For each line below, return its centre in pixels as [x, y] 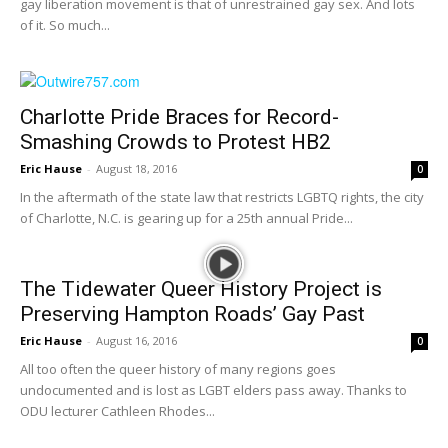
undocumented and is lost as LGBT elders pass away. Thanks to [213, 390]
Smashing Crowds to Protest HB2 [175, 142]
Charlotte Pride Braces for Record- [179, 117]
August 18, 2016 [136, 168]
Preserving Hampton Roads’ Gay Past [192, 314]
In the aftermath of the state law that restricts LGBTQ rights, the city [222, 197]
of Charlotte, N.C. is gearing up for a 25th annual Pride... [186, 218]
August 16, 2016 [136, 340]
